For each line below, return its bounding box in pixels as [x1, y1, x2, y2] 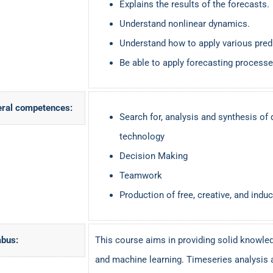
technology [119, 131, 165, 143]
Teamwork [119, 170, 162, 182]
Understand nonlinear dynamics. [119, 18, 250, 30]
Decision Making [119, 151, 188, 162]
